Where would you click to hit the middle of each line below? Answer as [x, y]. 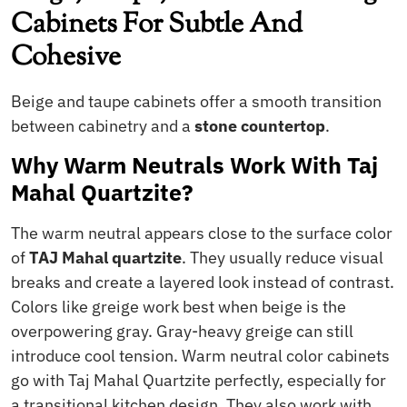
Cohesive [66, 58]
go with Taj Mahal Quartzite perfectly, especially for [199, 380]
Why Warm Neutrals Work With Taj [194, 164]
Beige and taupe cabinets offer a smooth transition [196, 102]
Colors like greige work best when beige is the [179, 306]
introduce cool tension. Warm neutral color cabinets [200, 355]
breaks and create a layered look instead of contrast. [203, 282]
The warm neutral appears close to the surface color [202, 233]
